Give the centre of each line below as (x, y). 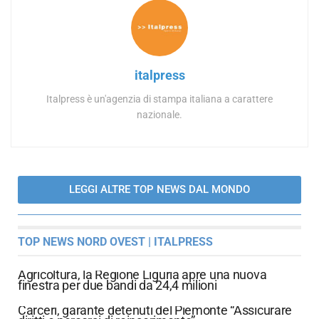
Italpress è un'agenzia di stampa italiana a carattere (159, 99)
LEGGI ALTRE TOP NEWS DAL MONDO (159, 189)
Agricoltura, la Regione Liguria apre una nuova (142, 275)
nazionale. (159, 114)
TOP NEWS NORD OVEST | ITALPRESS (115, 242)
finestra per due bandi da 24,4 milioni (117, 286)
